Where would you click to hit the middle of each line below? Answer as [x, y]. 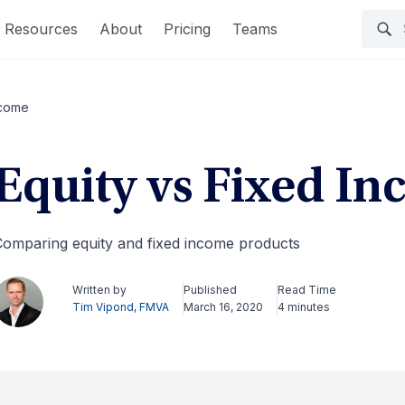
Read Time [306, 290]
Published [210, 290]
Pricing [187, 28]
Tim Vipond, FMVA [120, 307]
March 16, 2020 [223, 307]
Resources [41, 28]
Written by [99, 290]
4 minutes [303, 307]
